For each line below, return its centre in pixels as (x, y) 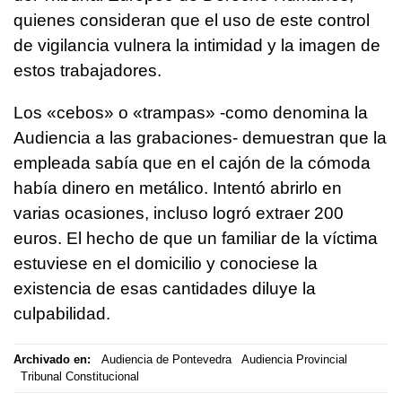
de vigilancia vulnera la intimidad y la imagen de (197, 45)
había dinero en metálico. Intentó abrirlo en (178, 188)
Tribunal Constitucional (79, 377)
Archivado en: (52, 360)
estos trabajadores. (87, 70)
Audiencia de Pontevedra (166, 360)
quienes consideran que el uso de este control (192, 20)
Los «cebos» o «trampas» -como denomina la (191, 112)
